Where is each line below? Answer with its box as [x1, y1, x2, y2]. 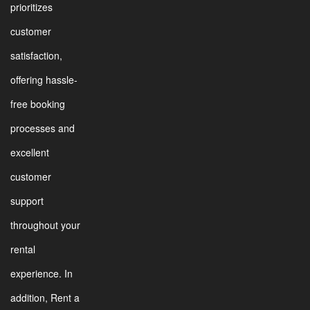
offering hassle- [10, 73, 77, 86]
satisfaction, [10, 48, 62, 62]
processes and [10, 121, 75, 135]
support [10, 194, 44, 208]
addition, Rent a [10, 291, 80, 304]
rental [10, 242, 35, 256]
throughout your [10, 218, 80, 232]
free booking [10, 97, 65, 111]
